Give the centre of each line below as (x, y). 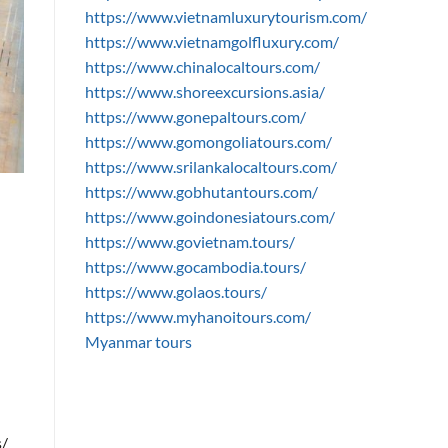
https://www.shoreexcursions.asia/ (204, 91)
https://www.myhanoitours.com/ (197, 316)
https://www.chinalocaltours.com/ (202, 66)
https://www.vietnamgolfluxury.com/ (211, 41)
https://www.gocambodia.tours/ (195, 266)
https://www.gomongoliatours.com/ (208, 141)
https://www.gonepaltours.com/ (195, 116)
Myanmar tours (138, 341)
